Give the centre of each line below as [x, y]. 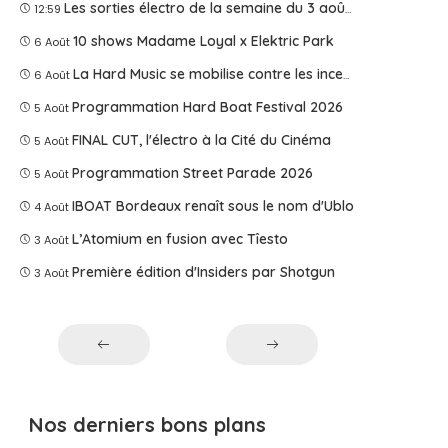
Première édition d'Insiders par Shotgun [204, 272]
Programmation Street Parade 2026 [193, 173]
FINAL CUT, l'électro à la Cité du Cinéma [202, 140]
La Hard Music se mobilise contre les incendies [208, 74]
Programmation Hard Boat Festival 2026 [208, 107]
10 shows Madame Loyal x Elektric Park [204, 41]
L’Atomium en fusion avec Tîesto [180, 239]
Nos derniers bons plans [148, 424]
